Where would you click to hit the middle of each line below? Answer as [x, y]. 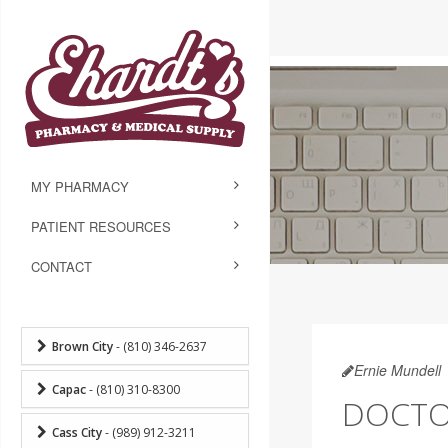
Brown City [82, 346]
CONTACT [61, 266]
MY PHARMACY [80, 186]
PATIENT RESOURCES [101, 226]
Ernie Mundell [397, 370]
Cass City [77, 432]
